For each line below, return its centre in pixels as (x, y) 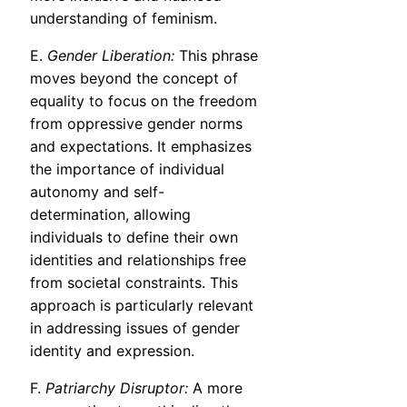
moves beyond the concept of (134, 79)
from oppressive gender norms (136, 124)
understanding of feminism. (124, 19)
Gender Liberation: (111, 56)
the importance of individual (127, 169)
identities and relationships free (138, 260)
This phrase (216, 56)
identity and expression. (112, 351)
